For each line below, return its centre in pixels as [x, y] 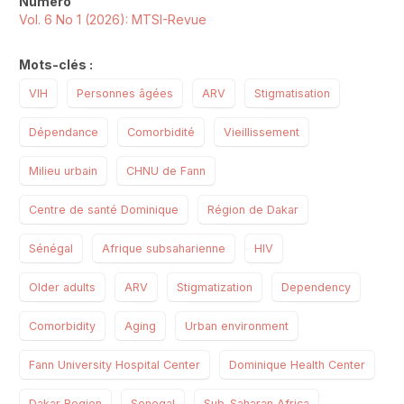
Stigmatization [215, 287]
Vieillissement [262, 132]
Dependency [316, 287]
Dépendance [64, 132]
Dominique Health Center [297, 364]
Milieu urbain [63, 170]
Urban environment [237, 326]
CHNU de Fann [166, 170]
